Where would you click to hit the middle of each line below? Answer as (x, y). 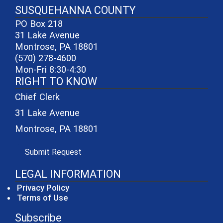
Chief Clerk (37, 97)
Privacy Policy (43, 187)
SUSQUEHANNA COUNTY (75, 10)
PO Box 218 (39, 23)
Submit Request (53, 152)
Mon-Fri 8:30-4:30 (51, 69)
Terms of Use (42, 197)
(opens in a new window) (123, 151)
